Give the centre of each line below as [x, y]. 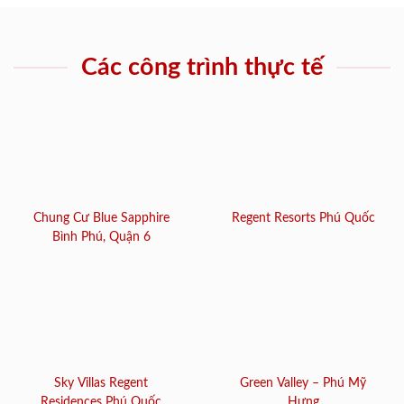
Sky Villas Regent [101, 383]
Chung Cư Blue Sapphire [101, 219]
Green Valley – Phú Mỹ [303, 383]
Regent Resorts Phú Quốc [303, 219]
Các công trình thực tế [202, 68]
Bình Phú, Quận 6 [101, 238]
